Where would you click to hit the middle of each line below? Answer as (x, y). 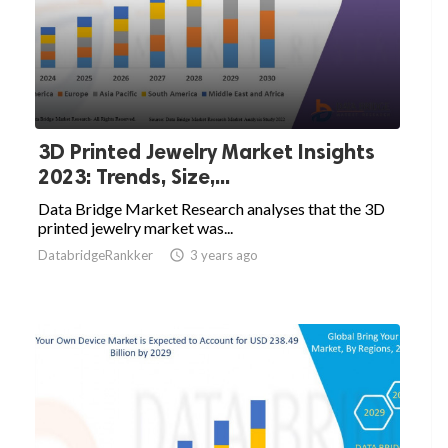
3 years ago (224, 255)
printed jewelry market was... (135, 228)
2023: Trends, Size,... (134, 177)
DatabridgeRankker (95, 255)
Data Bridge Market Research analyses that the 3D (211, 209)
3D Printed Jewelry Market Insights (206, 152)
